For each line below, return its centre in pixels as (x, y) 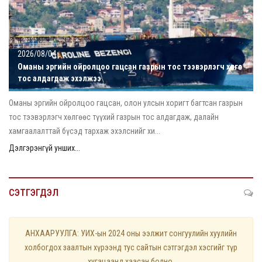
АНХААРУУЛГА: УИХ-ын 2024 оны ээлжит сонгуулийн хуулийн (131, 233)
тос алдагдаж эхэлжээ (59, 78)
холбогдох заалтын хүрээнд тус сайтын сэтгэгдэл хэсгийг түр (131, 247)
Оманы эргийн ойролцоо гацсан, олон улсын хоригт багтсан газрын (126, 103)
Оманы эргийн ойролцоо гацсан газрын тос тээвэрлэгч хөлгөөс (130, 66)
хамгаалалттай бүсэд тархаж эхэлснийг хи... (85, 131)
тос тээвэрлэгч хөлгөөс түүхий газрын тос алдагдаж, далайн (114, 117)
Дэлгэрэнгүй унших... (44, 148)
